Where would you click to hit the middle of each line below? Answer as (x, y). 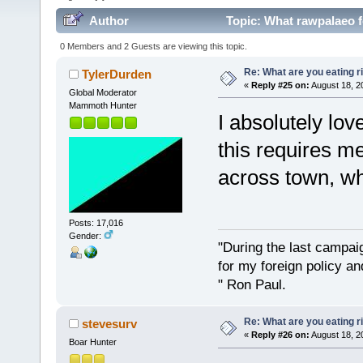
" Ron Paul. (252, 285)
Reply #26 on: (280, 335)
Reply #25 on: (280, 85)
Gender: (86, 236)
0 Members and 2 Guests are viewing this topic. (154, 46)
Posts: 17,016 (96, 223)
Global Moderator (102, 92)
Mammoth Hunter (102, 105)
